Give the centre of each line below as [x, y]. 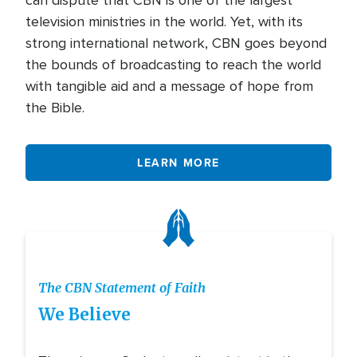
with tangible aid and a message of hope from [169, 86]
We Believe [84, 315]
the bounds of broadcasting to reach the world [173, 65]
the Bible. [59, 108]
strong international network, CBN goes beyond [176, 43]
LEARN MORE [178, 162]
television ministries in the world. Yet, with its [164, 22]
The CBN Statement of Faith [122, 288]
